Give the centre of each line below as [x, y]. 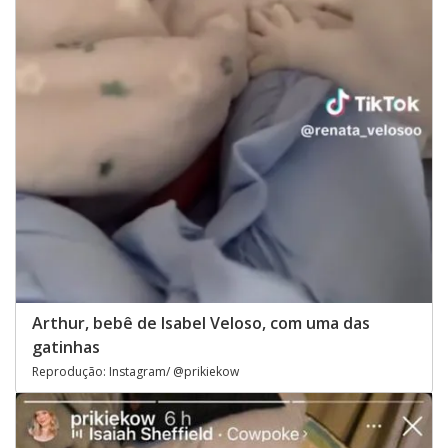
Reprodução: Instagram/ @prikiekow [135, 371]
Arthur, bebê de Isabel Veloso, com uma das [201, 322]
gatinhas [66, 346]
